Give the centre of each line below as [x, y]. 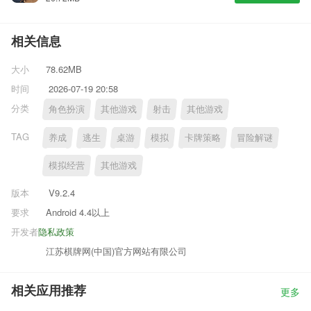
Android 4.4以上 [78, 212]
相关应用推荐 [49, 291]
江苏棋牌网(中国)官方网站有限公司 [116, 251]
